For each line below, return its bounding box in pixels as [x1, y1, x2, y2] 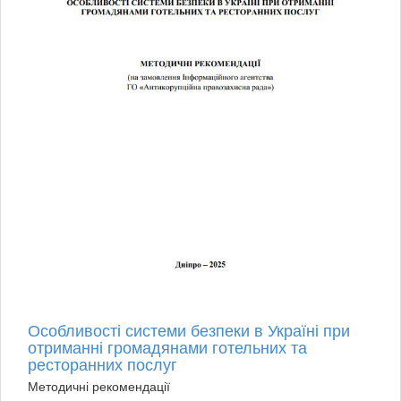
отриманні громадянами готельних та [28, 334, 307, 358]
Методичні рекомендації [28, 376, 170, 395]
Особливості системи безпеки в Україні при [28, 317, 350, 341]
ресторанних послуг [28, 351, 177, 375]
